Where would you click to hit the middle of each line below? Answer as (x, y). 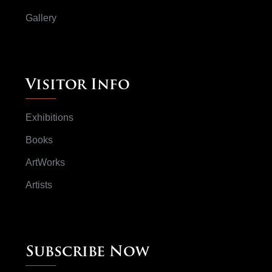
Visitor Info (78, 86)
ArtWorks (45, 163)
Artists (39, 185)
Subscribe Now (87, 253)
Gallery (41, 18)
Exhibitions (49, 118)
